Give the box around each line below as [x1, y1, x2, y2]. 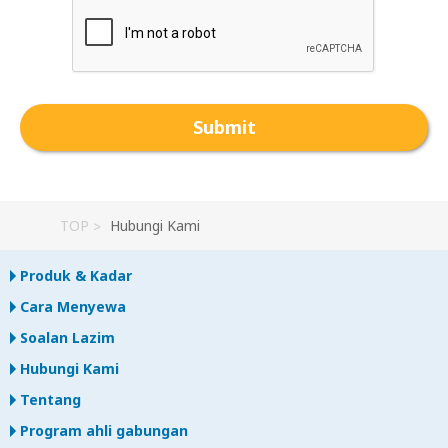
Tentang [20, 390, 81, 410]
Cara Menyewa [20, 297, 126, 317]
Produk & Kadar [20, 266, 132, 286]
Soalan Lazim [20, 328, 115, 348]
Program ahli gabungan [20, 421, 188, 441]
